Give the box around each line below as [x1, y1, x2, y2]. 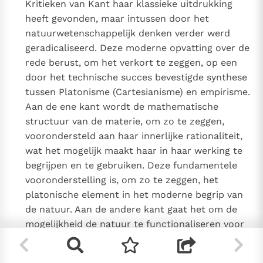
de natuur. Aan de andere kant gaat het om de [25, 204, 238, 215]
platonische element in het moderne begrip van [25, 189, 244, 201]
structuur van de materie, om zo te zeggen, [25, 116, 225, 127]
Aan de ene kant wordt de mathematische [25, 101, 219, 113]
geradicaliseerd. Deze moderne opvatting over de [25, 42, 250, 54]
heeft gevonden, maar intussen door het [25, 13, 210, 25]
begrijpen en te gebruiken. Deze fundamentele [25, 160, 238, 171]
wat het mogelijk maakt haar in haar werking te [25, 145, 243, 157]
